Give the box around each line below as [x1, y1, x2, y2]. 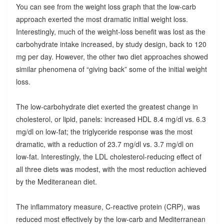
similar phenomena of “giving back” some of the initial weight [15, 63, 207, 74]
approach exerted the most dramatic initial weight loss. [15, 13, 188, 24]
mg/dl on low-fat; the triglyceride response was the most [15, 126, 192, 136]
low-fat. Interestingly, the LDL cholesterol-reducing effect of [15, 151, 201, 161]
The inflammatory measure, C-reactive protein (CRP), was [15, 201, 200, 211]
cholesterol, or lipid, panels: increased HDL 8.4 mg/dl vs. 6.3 [15, 113, 206, 124]
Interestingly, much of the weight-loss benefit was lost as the [15, 26, 205, 36]
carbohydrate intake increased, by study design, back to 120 [15, 38, 206, 49]
